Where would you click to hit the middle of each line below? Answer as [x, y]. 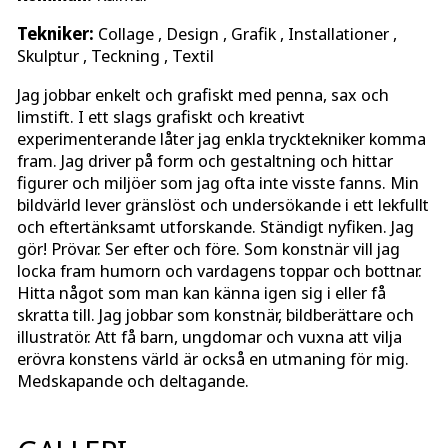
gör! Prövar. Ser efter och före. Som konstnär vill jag [208, 248]
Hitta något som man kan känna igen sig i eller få [201, 292]
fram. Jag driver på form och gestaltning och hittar [205, 160]
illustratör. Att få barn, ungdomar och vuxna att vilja [209, 336]
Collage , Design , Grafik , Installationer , [245, 33]
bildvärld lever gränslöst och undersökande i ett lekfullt [223, 204]
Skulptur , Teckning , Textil [115, 55]
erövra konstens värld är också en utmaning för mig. [213, 358]
